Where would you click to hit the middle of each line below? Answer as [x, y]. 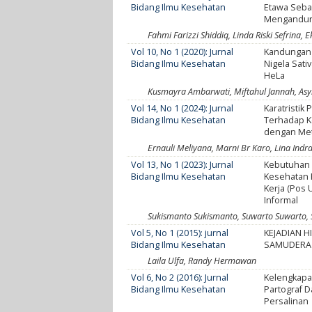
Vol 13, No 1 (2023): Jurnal [182, 164]
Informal [281, 200]
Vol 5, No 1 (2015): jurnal [180, 233]
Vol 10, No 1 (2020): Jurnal [182, 52]
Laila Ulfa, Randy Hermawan [202, 260]
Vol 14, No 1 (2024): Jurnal [182, 108]
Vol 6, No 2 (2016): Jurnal [180, 277]
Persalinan [287, 301]
